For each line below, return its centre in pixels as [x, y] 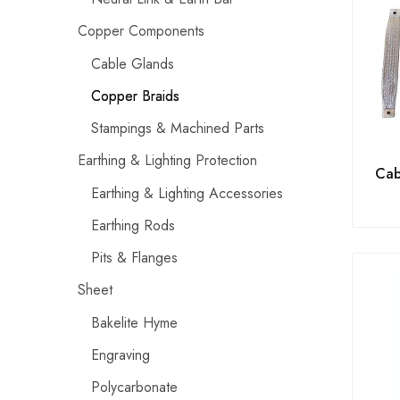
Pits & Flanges [134, 257]
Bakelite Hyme [134, 322]
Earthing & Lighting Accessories [187, 193]
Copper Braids [135, 96]
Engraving [121, 354]
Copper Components [141, 30]
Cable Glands [133, 63]
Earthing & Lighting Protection [167, 160]
